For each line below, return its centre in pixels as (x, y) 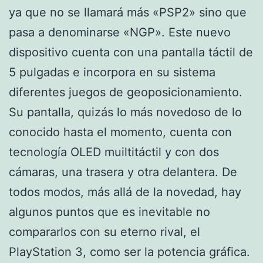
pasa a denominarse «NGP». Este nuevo (120, 32)
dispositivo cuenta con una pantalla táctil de (131, 52)
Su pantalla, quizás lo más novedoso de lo (125, 112)
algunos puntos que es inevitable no (109, 212)
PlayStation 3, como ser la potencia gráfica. (129, 252)
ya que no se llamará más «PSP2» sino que (128, 12)
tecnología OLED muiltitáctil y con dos (114, 152)
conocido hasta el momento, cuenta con (120, 132)
